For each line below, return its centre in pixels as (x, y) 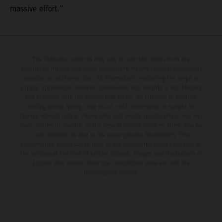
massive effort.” (37, 8)
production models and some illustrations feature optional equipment (111, 68)
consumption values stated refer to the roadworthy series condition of (111, 144)
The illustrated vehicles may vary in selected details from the (111, 59)
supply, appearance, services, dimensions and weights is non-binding (111, 87)
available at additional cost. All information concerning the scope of (111, 78)
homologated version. (111, 172)
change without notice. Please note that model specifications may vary (111, 115)
